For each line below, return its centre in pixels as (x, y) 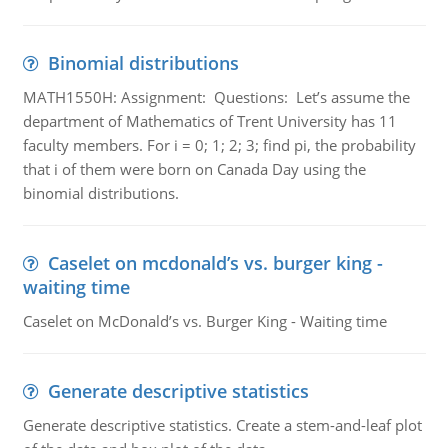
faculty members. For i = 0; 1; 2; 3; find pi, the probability (219, 145)
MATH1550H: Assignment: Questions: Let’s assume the (216, 97)
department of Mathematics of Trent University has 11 (209, 121)
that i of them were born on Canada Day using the (194, 169)
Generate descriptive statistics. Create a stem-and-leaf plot (222, 425)
